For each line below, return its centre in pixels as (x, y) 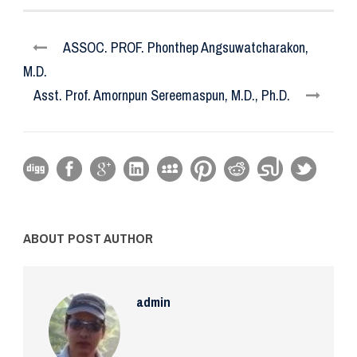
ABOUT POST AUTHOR (88, 237)
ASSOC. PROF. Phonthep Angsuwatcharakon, (186, 47)
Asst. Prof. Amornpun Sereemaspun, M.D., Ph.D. (162, 95)
